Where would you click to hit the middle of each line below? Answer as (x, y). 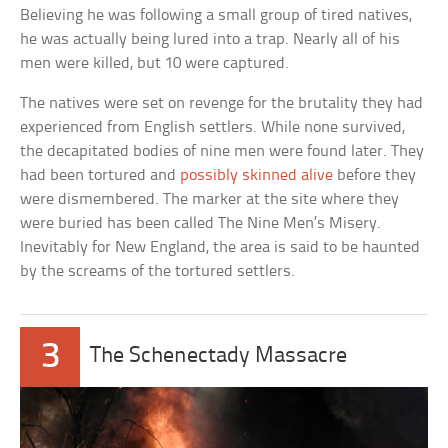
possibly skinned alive (257, 175)
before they (375, 175)
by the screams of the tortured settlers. (158, 271)
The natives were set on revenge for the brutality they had (222, 103)
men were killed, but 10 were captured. (155, 63)
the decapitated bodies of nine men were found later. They (222, 151)
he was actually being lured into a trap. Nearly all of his (210, 39)
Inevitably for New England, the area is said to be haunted (220, 247)
